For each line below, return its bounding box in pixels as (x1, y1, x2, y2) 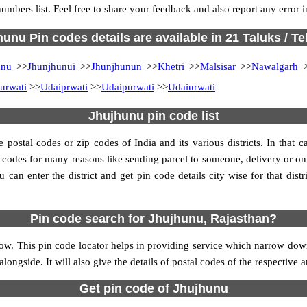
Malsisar (200, 61, 236, 72)
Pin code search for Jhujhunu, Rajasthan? (30, 212, 277, 225)
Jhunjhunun (90, 61, 142, 72)
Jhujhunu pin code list (88, 109, 219, 123)
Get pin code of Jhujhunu (79, 282, 228, 295)
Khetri (158, 61, 185, 72)
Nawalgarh (251, 61, 299, 72)
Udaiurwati (168, 82, 215, 93)
